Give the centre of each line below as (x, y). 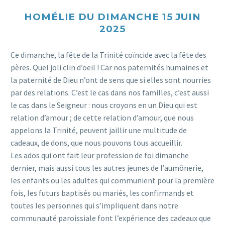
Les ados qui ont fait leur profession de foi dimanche (100, 155)
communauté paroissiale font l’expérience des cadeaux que (111, 218)
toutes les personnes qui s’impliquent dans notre (94, 205)
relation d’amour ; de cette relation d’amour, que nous (102, 117)
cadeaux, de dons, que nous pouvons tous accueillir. (96, 142)
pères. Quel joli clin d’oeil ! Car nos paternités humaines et (109, 67)
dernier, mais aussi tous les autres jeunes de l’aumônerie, (107, 167)
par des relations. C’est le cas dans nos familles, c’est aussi (110, 92)
